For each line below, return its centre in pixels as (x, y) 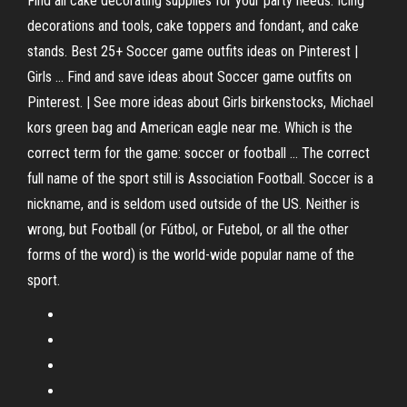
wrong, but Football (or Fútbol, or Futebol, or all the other (188, 229)
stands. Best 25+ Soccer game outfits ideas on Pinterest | (193, 51)
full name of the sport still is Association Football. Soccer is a (200, 179)
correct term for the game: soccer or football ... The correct (199, 153)
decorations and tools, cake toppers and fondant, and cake (193, 26)
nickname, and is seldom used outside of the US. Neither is (194, 204)
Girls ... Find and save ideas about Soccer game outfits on (189, 77)
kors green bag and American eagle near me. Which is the (190, 128)
